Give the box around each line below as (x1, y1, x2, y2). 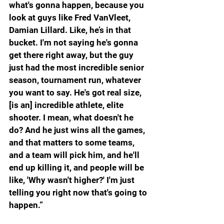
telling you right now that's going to (9, 187, 149, 198)
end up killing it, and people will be (9, 162, 146, 173)
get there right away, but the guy (9, 50, 135, 60)
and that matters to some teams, (9, 137, 136, 148)
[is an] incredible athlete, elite (9, 100, 125, 110)
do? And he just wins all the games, (9, 125, 147, 135)
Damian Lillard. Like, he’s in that (9, 25, 133, 35)
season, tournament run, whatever (9, 75, 143, 85)
